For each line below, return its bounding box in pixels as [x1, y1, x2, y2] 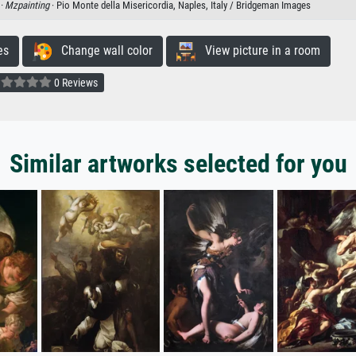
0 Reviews [52, 75, 98, 89]
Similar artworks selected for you [9, 149, 347, 179]
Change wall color [51, 43, 153, 58]
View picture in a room [195, 43, 320, 58]
